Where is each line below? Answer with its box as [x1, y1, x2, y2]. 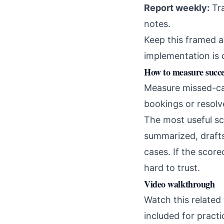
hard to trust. [144, 162, 200, 173]
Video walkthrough [144, 177, 215, 191]
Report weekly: [144, 2, 209, 13]
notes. [144, 18, 170, 29]
